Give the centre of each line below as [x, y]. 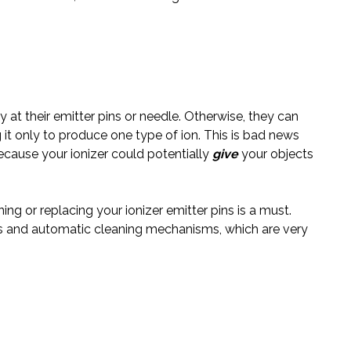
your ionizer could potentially [125, 154]
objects [292, 154]
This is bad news [251, 136]
